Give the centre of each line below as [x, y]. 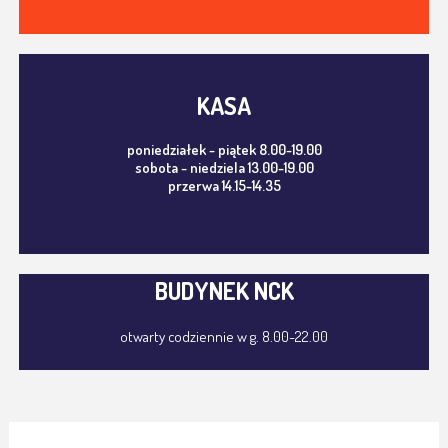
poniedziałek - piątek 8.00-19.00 [224, 150]
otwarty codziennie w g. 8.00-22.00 [224, 337]
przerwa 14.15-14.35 [224, 186]
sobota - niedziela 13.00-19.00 [224, 168]
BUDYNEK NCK [224, 291]
